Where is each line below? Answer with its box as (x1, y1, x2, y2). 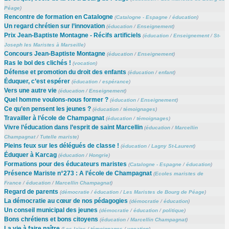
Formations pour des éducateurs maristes (4, 160, 127, 168)
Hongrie (88, 152, 108, 158)
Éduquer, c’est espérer (4, 77, 70, 85)
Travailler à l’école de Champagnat (4, 114, 104, 122)
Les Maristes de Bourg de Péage (123, 189, 204, 195)
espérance (102, 78, 129, 84)
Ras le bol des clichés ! (4, 59, 71, 66)
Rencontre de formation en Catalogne (4, 13, 113, 20)
